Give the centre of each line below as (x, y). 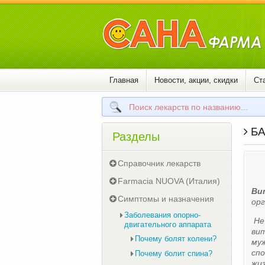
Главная (124, 80)
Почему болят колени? (176, 239)
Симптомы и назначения (166, 199)
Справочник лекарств (159, 163)
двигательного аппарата (168, 224)
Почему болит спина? (174, 253)
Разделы (136, 137)
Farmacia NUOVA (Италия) (169, 181)
